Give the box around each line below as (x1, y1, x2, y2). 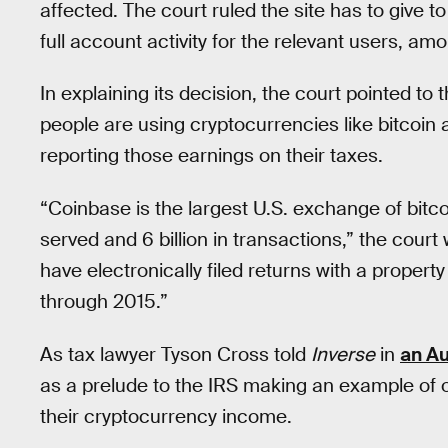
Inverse (311, 341, 375, 367)
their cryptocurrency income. (40, 403, 292, 429)
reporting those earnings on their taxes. (40, 143, 383, 169)
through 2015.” (40, 288, 168, 314)
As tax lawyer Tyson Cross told (40, 341, 311, 367)
